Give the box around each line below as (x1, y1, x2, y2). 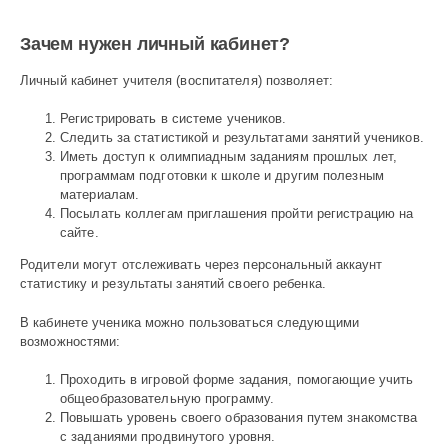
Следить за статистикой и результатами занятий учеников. (60, 130, 424, 146)
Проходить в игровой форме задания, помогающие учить (60, 372, 414, 388)
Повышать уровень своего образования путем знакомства (60, 410, 418, 426)
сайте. (60, 225, 99, 241)
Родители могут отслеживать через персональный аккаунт (20, 257, 383, 273)
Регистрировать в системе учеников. (60, 111, 287, 127)
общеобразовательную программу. (60, 391, 275, 407)
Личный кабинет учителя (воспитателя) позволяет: (20, 72, 333, 88)
